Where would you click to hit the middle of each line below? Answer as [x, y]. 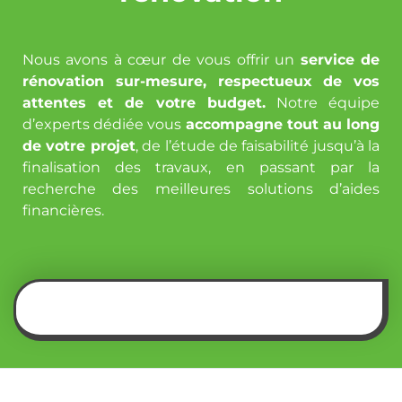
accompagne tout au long [283, 124]
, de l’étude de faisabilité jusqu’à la [258, 145]
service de [340, 59]
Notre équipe [323, 102]
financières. [63, 210]
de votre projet [79, 145]
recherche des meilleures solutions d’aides [201, 188]
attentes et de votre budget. [144, 102]
